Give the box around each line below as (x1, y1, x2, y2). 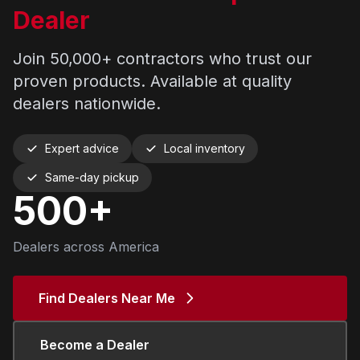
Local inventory (164, 141, 245, 155)
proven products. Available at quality (13, 72, 292, 91)
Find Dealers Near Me (39, 290, 175, 306)
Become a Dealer (40, 337, 149, 353)
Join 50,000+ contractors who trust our (13, 49, 312, 68)
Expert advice (45, 141, 119, 155)
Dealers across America (13, 239, 159, 255)
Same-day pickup (45, 170, 139, 184)
